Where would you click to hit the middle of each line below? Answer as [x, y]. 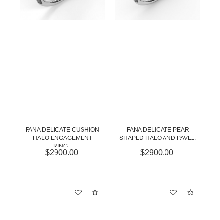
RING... [62, 146]
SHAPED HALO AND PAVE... [158, 138]
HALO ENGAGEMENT [62, 138]
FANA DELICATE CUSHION [62, 130]
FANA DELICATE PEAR [158, 130]
